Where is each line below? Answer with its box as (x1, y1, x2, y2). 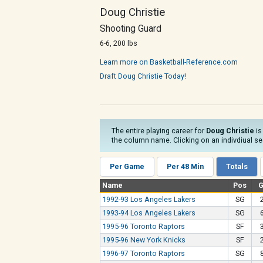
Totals (226, 162, 248, 171)
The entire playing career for (112, 126, 206, 135)
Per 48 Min (167, 162, 204, 171)
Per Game (110, 162, 144, 171)
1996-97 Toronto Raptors (102, 249, 186, 258)
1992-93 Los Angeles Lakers (102, 195, 196, 204)
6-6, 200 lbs (100, 39, 137, 48)
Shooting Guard (100, 23, 161, 34)
